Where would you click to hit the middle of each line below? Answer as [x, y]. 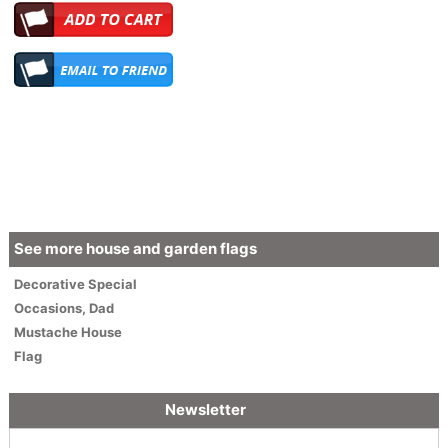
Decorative [50, 283]
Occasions [47, 307]
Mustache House [67, 331]
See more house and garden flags [135, 248]
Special [112, 283]
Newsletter [206, 409]
